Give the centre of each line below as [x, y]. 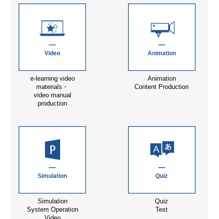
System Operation [52, 210]
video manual [52, 95]
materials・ [53, 87]
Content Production [162, 87]
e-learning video [52, 78]
